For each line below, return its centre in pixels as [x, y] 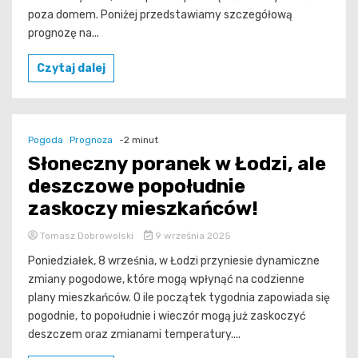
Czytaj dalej [71, 68]
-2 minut [139, 139]
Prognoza [91, 139]
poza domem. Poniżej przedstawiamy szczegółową [160, 14]
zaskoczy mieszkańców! [143, 208]
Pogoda [46, 139]
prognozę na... [64, 33]
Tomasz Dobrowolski [87, 235]
